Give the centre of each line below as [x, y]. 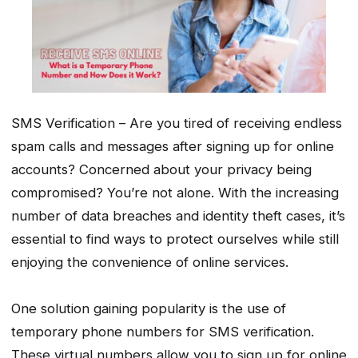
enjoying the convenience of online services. [150, 263]
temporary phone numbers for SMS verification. [163, 332]
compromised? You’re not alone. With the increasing [175, 193]
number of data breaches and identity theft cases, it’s [178, 216]
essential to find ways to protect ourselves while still [175, 239]
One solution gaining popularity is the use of [149, 309]
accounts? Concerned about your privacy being [161, 170]
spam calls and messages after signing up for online [173, 147]
